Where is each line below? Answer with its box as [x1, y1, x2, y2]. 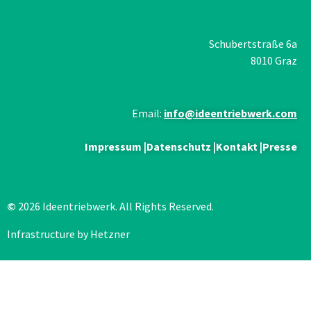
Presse [262, 139, 297, 153]
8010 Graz [251, 53, 297, 67]
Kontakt [216, 139, 258, 153]
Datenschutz [146, 139, 211, 153]
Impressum [85, 139, 142, 153]
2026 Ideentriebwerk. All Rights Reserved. [18, 199, 214, 213]
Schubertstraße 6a [209, 36, 297, 51]
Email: [132, 106, 164, 120]
